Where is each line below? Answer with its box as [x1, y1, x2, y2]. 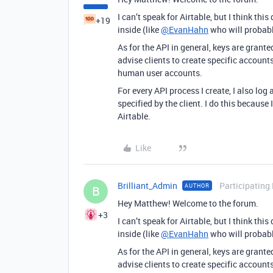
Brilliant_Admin [118, 180, 177, 191]
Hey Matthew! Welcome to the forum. [118, 197, 258, 209]
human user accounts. [118, 67, 202, 79]
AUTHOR [185, 182, 210, 190]
